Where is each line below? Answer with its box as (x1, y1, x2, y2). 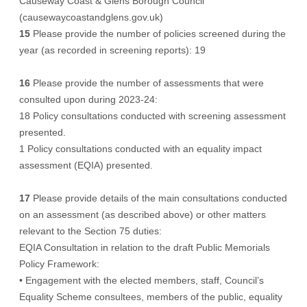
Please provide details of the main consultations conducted (33, 193, 287, 204)
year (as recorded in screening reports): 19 (19, 45, 206, 56)
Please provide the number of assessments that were (33, 77, 264, 88)
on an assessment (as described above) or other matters (19, 209, 266, 220)
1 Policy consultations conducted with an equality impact (19, 143, 262, 154)
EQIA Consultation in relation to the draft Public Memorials (19, 242, 270, 253)
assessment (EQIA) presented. (19, 160, 153, 171)
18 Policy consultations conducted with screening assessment (19, 110, 286, 121)
